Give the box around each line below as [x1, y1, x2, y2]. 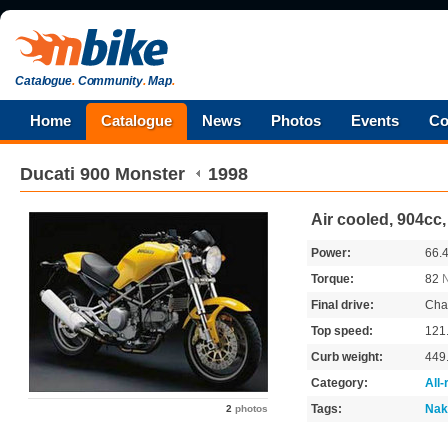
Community [74, 74, 143, 88]
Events [351, 112, 399, 129]
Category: [311, 376, 368, 390]
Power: [311, 246, 351, 260]
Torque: [311, 272, 354, 286]
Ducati [20, 164, 75, 184]
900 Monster [80, 164, 185, 184]
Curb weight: [311, 350, 383, 364]
